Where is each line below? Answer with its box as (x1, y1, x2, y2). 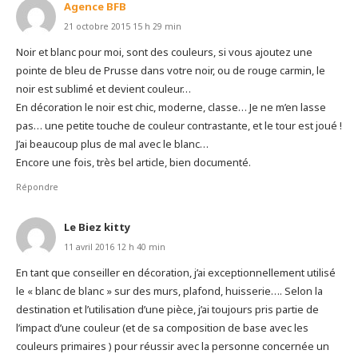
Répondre (15, 181, 58, 193)
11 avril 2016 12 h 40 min (63, 241, 165, 253)
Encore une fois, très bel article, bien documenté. (15, 155, 251, 170)
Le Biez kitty (63, 220, 130, 235)
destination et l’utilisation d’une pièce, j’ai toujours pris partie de (15, 301, 319, 316)
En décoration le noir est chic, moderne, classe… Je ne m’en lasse (15, 100, 326, 115)
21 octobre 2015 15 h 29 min (63, 21, 181, 33)
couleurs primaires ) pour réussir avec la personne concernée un (15, 338, 329, 353)
